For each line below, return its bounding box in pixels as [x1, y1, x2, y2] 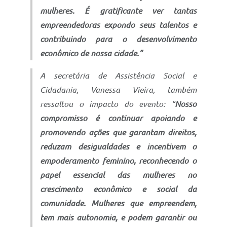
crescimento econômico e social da [40, 184, 197, 194]
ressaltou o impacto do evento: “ [40, 99, 175, 108]
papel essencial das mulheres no [40, 170, 197, 179]
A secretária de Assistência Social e [40, 70, 197, 80]
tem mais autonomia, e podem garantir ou [40, 212, 197, 222]
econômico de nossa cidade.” [40, 48, 142, 58]
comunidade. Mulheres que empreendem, [40, 198, 197, 208]
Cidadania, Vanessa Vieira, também [40, 85, 197, 94]
